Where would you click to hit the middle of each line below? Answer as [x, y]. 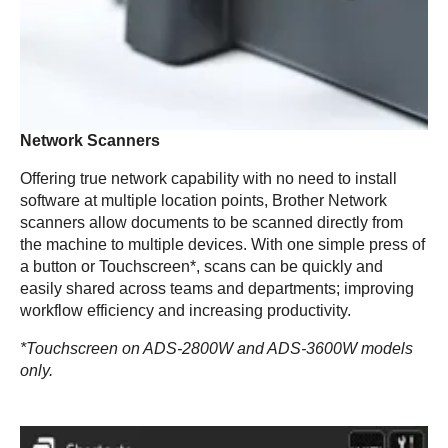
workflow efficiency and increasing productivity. [185, 311]
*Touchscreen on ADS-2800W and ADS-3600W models [216, 349]
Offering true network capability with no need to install [208, 179]
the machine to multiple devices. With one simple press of [222, 245]
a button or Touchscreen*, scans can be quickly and [201, 267]
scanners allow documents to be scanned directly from [211, 223]
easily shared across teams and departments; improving [217, 289]
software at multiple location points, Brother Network [203, 201]
